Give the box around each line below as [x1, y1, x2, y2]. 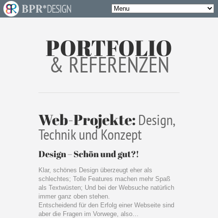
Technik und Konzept [38, 125, 142, 144]
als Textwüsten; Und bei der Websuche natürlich [38, 184, 174, 191]
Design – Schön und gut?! [38, 148, 139, 160]
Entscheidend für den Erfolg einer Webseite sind [38, 201, 174, 209]
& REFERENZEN [49, 50, 169, 78]
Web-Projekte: [38, 109, 138, 129]
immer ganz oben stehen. [38, 193, 110, 200]
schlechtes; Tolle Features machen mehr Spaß [38, 175, 170, 182]
